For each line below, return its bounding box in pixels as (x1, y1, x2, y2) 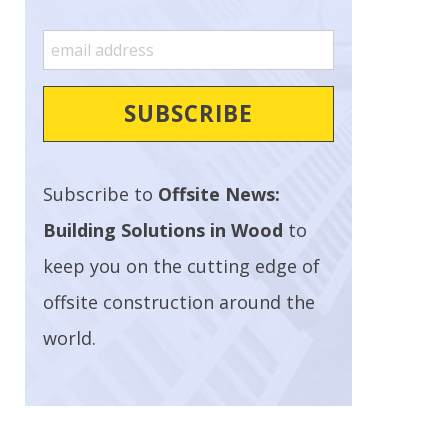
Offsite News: (158, 182, 281, 207)
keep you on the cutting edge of (43, 254, 321, 279)
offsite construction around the (43, 290, 316, 315)
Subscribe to (43, 182, 159, 207)
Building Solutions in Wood (43, 218, 284, 243)
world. (43, 326, 97, 351)
